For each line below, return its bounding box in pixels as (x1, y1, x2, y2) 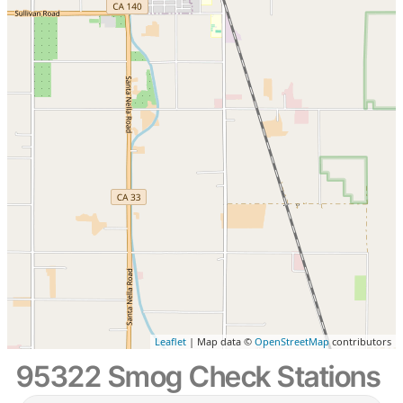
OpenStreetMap (255, 335, 330, 349)
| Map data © (186, 335, 255, 349)
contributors (329, 335, 392, 349)
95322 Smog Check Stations (15, 359, 381, 395)
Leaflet (155, 335, 187, 349)
